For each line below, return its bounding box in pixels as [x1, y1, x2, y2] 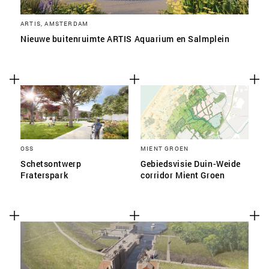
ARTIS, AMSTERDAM [20, 19, 89, 28]
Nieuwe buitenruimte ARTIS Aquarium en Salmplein [20, 33, 230, 44]
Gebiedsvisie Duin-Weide [141, 158, 241, 169]
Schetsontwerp [20, 158, 82, 169]
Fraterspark [20, 169, 68, 181]
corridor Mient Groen [141, 169, 225, 181]
